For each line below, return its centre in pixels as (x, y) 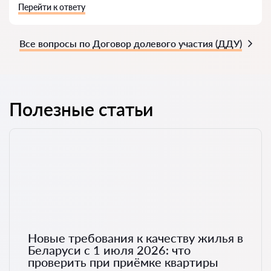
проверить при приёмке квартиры (123, 262)
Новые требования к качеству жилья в (135, 238)
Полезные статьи (81, 109)
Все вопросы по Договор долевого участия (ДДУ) (130, 43)
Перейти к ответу (52, 7)
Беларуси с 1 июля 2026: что (109, 250)
